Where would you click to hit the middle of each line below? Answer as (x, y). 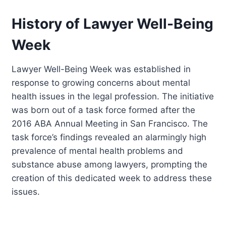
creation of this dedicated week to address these (112, 178)
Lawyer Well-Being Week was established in (101, 69)
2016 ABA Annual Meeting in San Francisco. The (110, 123)
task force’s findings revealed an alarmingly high (109, 137)
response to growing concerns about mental (101, 82)
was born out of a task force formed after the (104, 110)
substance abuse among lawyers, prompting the (110, 164)
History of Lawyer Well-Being (113, 23)
